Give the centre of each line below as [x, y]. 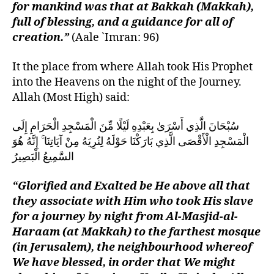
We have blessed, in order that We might [124, 262]
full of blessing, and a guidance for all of [123, 23]
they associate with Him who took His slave [133, 201]
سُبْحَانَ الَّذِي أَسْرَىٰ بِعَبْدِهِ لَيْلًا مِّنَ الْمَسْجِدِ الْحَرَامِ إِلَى [126, 127]
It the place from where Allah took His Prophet [132, 67]
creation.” [42, 38]
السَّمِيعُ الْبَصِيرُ [43, 157]
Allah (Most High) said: [71, 97]
